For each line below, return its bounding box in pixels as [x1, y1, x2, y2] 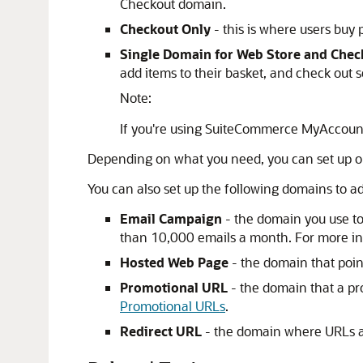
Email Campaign [120, 210, 222, 227]
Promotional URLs [120, 297, 225, 314]
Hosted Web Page [120, 254, 228, 271]
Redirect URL [120, 322, 202, 340]
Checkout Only [120, 20, 211, 37]
